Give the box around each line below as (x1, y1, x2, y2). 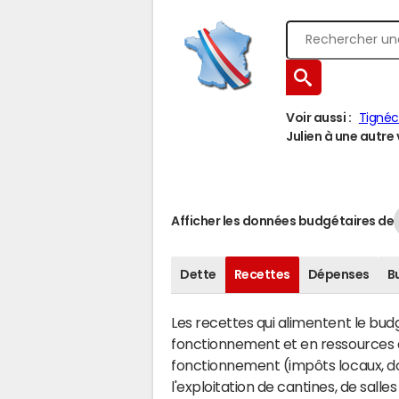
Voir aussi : (286, 111, 352, 124)
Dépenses (307, 268, 370, 281)
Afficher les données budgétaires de (171, 214, 395, 227)
